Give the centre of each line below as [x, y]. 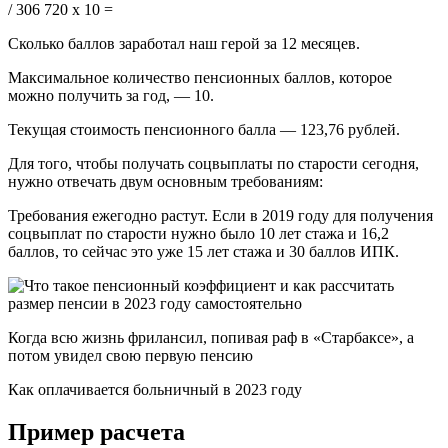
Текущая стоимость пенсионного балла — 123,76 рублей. [204, 130]
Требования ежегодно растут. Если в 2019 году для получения [220, 216]
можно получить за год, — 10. [111, 96]
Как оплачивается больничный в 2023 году [155, 390]
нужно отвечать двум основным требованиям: [165, 182]
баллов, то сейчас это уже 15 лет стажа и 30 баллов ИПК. [203, 252]
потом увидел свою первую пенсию [130, 356]
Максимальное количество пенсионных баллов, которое [200, 78]
